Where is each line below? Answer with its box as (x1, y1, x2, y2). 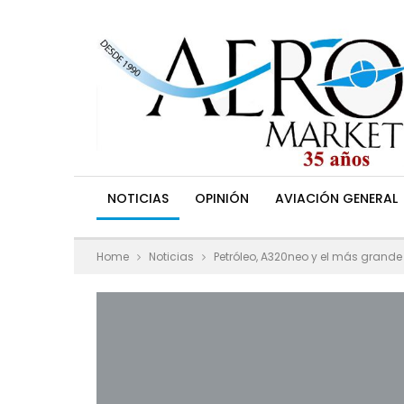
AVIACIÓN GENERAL (275, 189, 398, 207)
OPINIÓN (195, 189, 249, 207)
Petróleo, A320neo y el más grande (214, 249, 402, 264)
